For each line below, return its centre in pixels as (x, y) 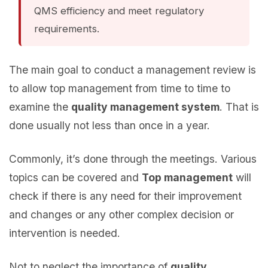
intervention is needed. (65, 233)
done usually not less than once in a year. (109, 125)
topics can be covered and (75, 177)
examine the (40, 106)
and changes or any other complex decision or (121, 214)
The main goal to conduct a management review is (133, 69)
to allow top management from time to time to (120, 88)
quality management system (145, 106)
